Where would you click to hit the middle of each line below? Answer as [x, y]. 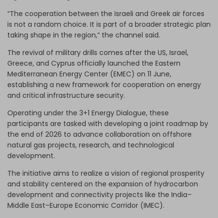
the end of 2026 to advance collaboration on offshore [100, 134]
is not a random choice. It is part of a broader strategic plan [109, 24]
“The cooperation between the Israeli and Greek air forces [106, 13]
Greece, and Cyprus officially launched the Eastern [94, 63]
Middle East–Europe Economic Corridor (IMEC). [86, 205]
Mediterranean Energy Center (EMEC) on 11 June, [89, 74]
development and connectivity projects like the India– [100, 194]
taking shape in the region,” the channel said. [84, 35]
